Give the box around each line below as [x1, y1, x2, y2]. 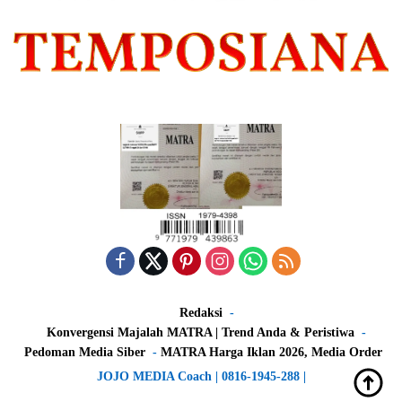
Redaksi [179, 306, 223, 320]
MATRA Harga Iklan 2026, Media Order [160, 345, 382, 360]
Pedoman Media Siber [23, 345, 145, 360]
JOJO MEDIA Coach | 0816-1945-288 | [96, 370, 306, 384]
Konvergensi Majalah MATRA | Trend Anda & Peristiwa [47, 326, 354, 340]
